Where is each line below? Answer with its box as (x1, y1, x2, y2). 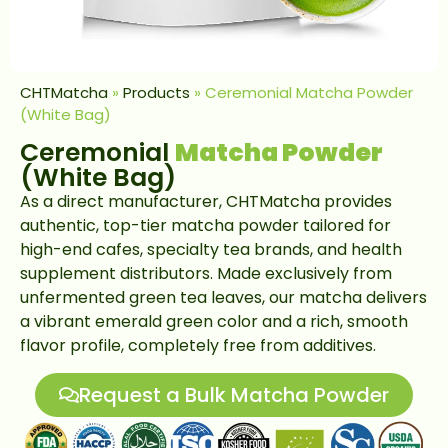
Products (123, 82, 190, 103)
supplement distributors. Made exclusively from (20, 262, 392, 286)
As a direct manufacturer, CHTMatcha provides (20, 190, 392, 214)
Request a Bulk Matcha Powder (79, 380, 389, 409)
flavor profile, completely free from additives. (20, 334, 376, 358)
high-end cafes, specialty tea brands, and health (20, 238, 402, 262)
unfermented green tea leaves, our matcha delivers (20, 286, 427, 310)
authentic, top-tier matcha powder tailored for (20, 214, 391, 238)
